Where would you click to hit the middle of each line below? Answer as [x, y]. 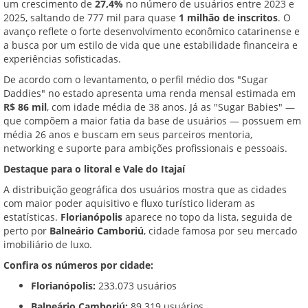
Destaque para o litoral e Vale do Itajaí [94, 168]
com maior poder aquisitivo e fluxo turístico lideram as [129, 203]
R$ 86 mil [25, 107]
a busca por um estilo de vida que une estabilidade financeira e [151, 45]
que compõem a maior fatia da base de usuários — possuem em [152, 120]
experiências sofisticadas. [62, 58]
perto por [26, 230]
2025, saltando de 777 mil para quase [91, 17]
